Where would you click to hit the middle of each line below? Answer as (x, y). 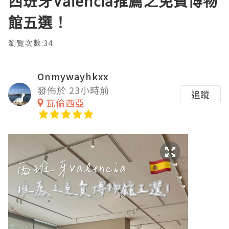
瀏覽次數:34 (31, 42)
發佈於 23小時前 (73, 90)
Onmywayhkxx (73, 76)
